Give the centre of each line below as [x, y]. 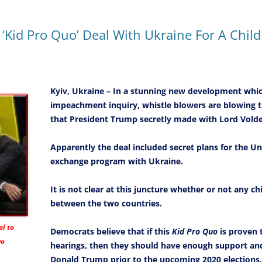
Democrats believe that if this [111, 232]
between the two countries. [106, 204]
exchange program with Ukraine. [117, 161]
